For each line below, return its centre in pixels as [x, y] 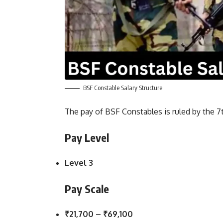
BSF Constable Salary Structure [123, 87]
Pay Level [87, 137]
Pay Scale [87, 188]
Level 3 [79, 163]
